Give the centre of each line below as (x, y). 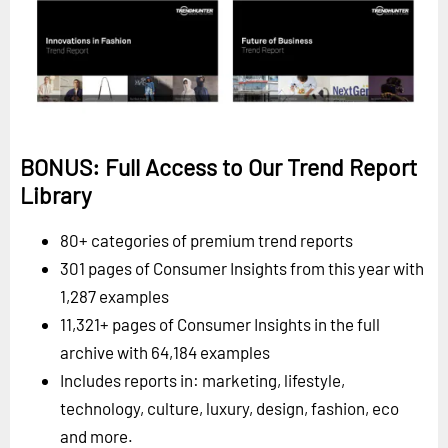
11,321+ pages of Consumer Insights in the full (220, 324)
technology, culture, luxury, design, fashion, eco (229, 408)
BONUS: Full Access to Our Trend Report (218, 167)
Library (56, 195)
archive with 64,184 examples (165, 352)
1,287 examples (114, 296)
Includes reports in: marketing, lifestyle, (202, 380)
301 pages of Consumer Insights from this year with (242, 268)
